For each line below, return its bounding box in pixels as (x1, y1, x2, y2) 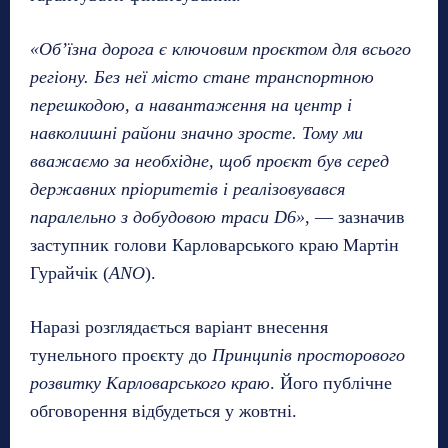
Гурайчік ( (30, 262, 109, 283)
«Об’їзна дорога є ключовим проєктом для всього (30, 38, 411, 59)
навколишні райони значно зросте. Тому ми (30, 122, 363, 143)
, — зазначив (305, 206, 405, 227)
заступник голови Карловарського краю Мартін (30, 234, 399, 255)
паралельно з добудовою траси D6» (30, 206, 305, 227)
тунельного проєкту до (30, 344, 212, 365)
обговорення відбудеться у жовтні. (30, 400, 297, 421)
